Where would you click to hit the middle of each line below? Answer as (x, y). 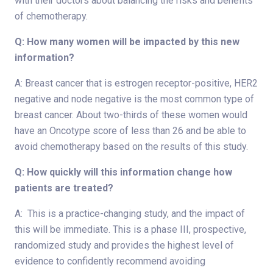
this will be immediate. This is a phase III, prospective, (130, 229)
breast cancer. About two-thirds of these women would (131, 115)
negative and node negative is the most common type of (134, 99)
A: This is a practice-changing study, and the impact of (130, 213)
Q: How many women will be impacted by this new (127, 41)
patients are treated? (64, 188)
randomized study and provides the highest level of (124, 245)
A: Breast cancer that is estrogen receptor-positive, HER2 (136, 83)
